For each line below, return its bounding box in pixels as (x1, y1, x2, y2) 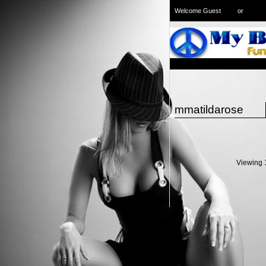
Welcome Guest (174, 7, 223, 14)
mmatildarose (174, 103, 243, 116)
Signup (245, 8, 262, 14)
